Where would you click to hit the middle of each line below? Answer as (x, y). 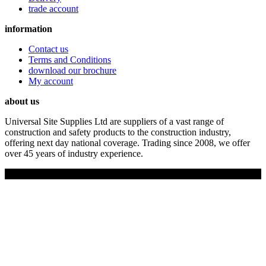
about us (22, 102)
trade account (53, 9)
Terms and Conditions (70, 60)
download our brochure (72, 71)
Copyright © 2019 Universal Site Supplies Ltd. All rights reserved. (129, 174)
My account (51, 81)
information (28, 29)
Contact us (48, 49)
